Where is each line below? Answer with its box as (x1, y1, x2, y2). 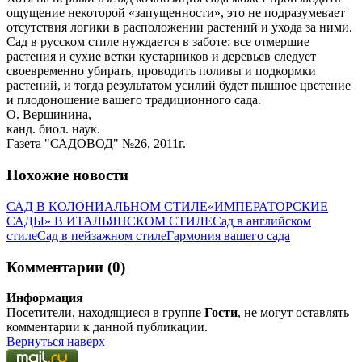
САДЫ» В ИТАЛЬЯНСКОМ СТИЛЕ (6, 213, 213, 228)
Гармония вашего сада (166, 228, 290, 242)
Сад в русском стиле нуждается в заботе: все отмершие (6, 35, 309, 49)
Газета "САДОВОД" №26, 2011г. (6, 137, 186, 151)
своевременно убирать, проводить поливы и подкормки (6, 64, 316, 78)
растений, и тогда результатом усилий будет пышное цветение (6, 78, 351, 93)
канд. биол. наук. (6, 122, 100, 137)
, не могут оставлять (238, 305, 349, 320)
